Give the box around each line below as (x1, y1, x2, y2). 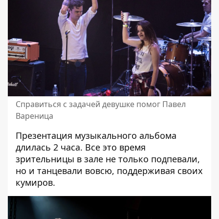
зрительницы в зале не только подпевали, (16, 153, 200, 165)
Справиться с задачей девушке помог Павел (16, 98, 186, 109)
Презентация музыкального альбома (16, 129, 176, 141)
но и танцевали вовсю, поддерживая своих (16, 164, 203, 176)
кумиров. (16, 176, 55, 188)
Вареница (16, 110, 53, 121)
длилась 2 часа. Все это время (16, 141, 146, 153)
